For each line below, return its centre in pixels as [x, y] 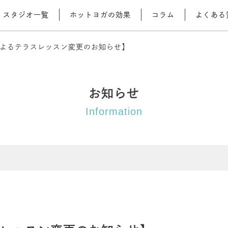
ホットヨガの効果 [100, 15]
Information [114, 111]
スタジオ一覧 [26, 15]
